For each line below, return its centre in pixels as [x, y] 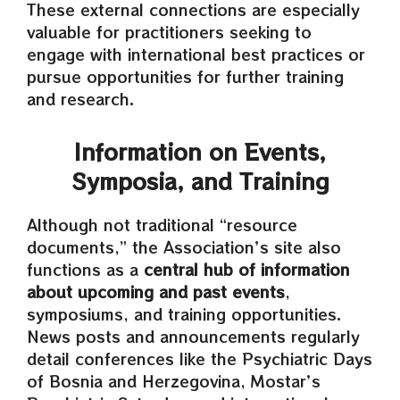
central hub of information [247, 269]
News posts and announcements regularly [193, 336]
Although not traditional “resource [162, 225]
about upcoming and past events [156, 292]
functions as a [85, 269]
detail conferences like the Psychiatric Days [200, 358]
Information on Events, [200, 151]
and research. [80, 98]
